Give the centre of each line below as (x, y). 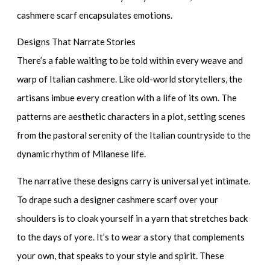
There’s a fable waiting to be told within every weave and (130, 61)
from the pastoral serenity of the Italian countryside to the (134, 135)
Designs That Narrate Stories (77, 42)
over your (198, 199)
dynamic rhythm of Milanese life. (82, 154)
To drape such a (49, 199)
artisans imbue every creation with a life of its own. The (127, 98)
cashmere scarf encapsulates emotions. (95, 15)
